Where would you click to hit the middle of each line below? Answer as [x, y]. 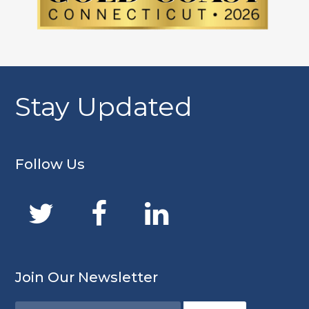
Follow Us [50, 164]
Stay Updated [104, 106]
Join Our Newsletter [87, 277]
